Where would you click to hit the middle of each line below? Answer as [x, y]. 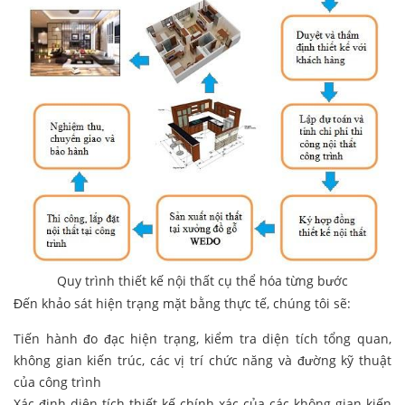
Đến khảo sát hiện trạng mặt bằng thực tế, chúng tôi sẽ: [182, 304]
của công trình [57, 382]
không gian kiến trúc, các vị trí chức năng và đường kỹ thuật [202, 361]
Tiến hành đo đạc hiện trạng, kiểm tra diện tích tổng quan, [202, 339]
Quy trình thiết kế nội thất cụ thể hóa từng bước [202, 281]
